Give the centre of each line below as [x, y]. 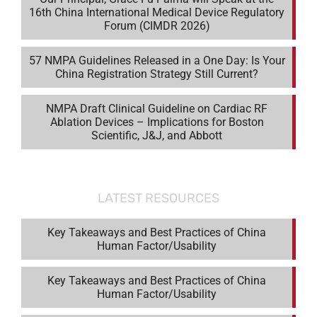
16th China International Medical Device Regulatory [157, 12]
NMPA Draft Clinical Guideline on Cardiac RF [157, 108]
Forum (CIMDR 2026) [157, 25]
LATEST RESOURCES [158, 198]
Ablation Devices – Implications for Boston [157, 122]
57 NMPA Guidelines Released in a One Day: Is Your [157, 60]
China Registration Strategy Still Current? [157, 74]
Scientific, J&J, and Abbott [157, 135]
